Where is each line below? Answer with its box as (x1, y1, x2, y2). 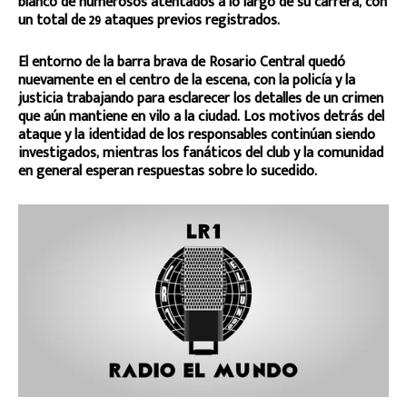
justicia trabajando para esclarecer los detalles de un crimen (18, 85, 383, 111)
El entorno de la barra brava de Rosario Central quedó (18, 49, 345, 74)
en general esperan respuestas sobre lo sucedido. (18, 158, 317, 184)
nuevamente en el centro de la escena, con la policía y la (18, 67, 355, 93)
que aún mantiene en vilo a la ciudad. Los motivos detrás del (18, 104, 384, 129)
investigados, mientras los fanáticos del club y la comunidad (18, 140, 383, 165)
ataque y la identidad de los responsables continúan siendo (18, 122, 375, 147)
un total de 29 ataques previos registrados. (18, 7, 280, 33)
